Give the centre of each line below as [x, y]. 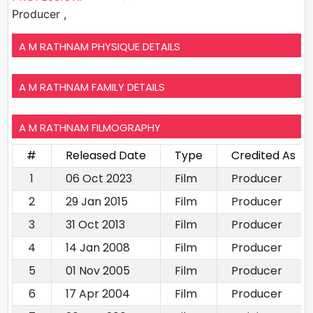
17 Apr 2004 [98, 293]
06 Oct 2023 [99, 178]
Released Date [106, 155]
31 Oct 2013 [95, 224]
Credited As [263, 155]
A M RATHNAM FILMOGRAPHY [90, 127]
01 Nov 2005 [98, 270]
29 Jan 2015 [97, 201]
